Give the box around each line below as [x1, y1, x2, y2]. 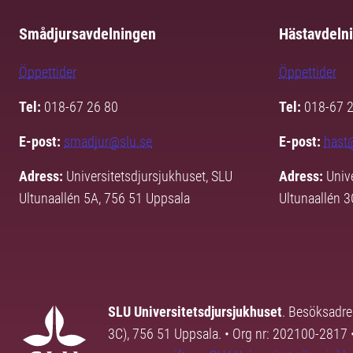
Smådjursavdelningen [19, 24, 156, 44]
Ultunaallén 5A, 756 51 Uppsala [19, 190, 190, 207]
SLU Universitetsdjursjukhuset [108, 303, 282, 321]
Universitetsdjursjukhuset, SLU [66, 168, 232, 185]
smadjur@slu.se [64, 133, 152, 150]
